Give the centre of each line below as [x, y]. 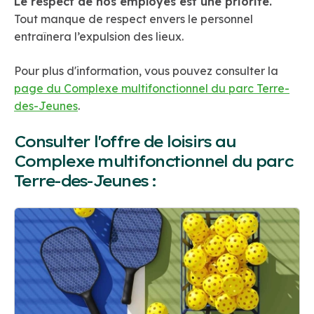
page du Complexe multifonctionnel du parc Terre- [152, 89]
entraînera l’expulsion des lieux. [100, 37]
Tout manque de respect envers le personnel [134, 19]
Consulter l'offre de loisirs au [125, 142]
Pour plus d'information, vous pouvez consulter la [146, 71]
